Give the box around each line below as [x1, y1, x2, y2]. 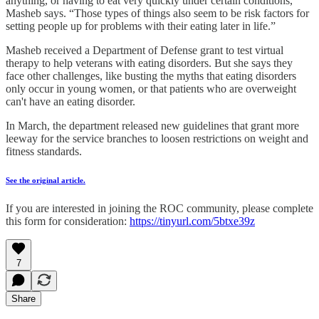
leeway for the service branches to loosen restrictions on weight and [6, 132, 308, 145]
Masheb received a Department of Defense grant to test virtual [6, 44, 283, 57]
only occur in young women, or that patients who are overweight [6, 83, 296, 95]
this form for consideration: [6, 214, 130, 227]
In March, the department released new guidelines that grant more [6, 120, 299, 132]
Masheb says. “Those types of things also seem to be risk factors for [6, 7, 309, 20]
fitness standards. [6, 145, 82, 158]
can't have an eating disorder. [6, 95, 135, 108]
